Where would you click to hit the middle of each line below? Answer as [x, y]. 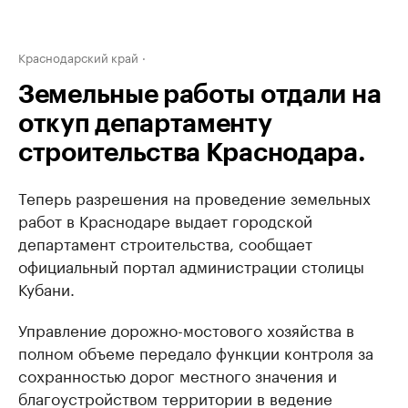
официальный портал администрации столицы [191, 265]
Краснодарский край [78, 56]
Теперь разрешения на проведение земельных [194, 197]
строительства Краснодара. [192, 153]
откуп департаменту [145, 124]
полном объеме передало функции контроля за [196, 352]
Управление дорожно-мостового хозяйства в [186, 329]
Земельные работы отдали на [200, 95]
